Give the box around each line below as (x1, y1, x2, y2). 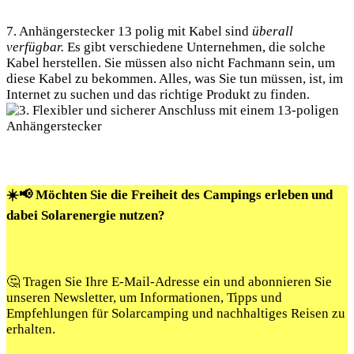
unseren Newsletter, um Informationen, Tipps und (6, 290, 282, 306)
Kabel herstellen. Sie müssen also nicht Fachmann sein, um (6, 55, 335, 71)
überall (252, 24, 293, 40)
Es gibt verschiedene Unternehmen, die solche (64, 40, 326, 55)
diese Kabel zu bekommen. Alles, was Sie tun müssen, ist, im (6, 71, 343, 87)
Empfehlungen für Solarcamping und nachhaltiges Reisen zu (6, 306, 345, 322)
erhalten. (6, 322, 55, 337)
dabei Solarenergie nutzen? (6, 208, 165, 224)
